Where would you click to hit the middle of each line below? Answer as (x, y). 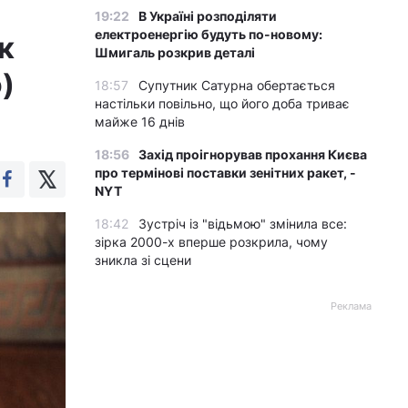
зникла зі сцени (143, 260)
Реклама (351, 306)
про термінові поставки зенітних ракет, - (225, 173)
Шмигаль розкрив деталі (175, 52)
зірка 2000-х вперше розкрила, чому (211, 242)
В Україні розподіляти (208, 16)
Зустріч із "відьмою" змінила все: (243, 224)
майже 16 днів (140, 122)
